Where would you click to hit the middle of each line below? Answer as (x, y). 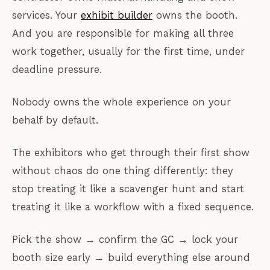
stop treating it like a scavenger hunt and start (128, 188)
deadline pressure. (57, 69)
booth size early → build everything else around (131, 257)
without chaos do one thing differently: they (123, 170)
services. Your (46, 15)
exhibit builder (117, 15)
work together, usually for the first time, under (128, 51)
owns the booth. (195, 15)
